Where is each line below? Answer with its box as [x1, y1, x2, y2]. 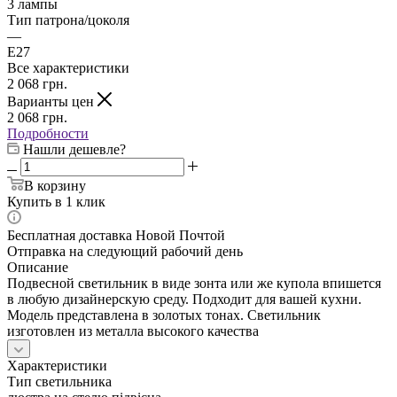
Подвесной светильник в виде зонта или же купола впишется [7, 275, 381, 291]
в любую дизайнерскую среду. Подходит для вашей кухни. [7, 291, 362, 307]
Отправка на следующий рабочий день [7, 243, 243, 259]
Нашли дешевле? [23, 141, 126, 157]
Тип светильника [7, 373, 112, 389]
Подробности [7, 125, 89, 141]
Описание [7, 259, 68, 275]
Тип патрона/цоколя [7, 12, 129, 27]
